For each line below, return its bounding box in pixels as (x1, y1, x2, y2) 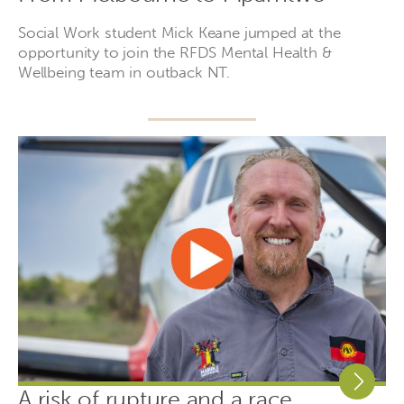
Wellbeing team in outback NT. (18, 62, 231, 81)
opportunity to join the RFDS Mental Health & (18, 42, 332, 61)
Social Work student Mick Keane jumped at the (18, 23, 341, 41)
